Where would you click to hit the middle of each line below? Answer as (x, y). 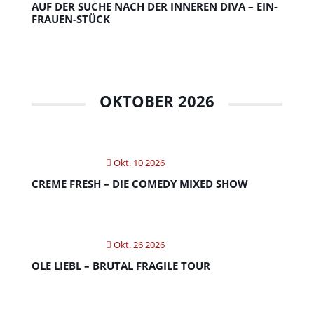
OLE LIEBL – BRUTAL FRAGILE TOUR (121, 266)
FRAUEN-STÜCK (70, 19)
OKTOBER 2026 (157, 101)
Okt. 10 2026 (138, 163)
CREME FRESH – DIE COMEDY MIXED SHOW (139, 184)
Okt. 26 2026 (138, 245)
